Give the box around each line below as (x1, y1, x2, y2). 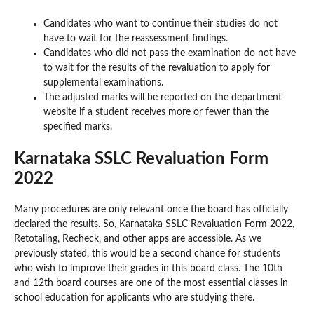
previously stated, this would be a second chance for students (14, 248, 280, 259)
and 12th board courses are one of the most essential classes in (14, 278, 288, 288)
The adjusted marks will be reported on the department (43, 92, 282, 102)
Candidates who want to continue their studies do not (43, 18, 278, 29)
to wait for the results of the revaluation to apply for (43, 62, 270, 73)
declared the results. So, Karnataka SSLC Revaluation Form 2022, (14, 219, 294, 229)
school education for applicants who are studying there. (14, 292, 254, 303)
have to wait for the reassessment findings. (43, 33, 228, 43)
